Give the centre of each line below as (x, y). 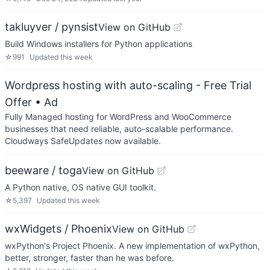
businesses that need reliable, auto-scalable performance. (119, 129)
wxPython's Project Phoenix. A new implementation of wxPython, (132, 246)
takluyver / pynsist (52, 27)
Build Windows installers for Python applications (99, 44)
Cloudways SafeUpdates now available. (83, 141)
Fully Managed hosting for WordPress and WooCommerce (118, 117)
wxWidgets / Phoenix (58, 229)
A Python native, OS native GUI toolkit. (80, 187)
